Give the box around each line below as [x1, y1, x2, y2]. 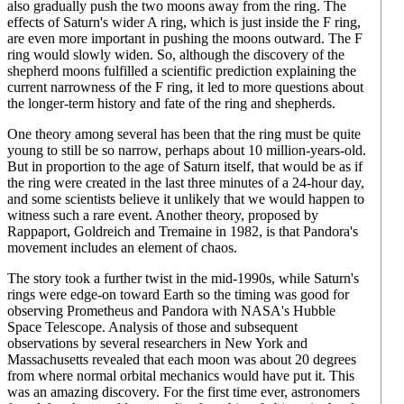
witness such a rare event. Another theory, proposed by [7, 207, 318, 223]
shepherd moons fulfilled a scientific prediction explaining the [7, 63, 356, 78]
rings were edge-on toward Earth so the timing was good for [7, 287, 349, 302]
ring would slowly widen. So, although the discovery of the [7, 47, 344, 62]
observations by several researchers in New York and [7, 335, 308, 351]
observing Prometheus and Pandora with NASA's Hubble [7, 303, 335, 318]
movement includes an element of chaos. [7, 240, 237, 255]
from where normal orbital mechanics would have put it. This [7, 368, 354, 383]
